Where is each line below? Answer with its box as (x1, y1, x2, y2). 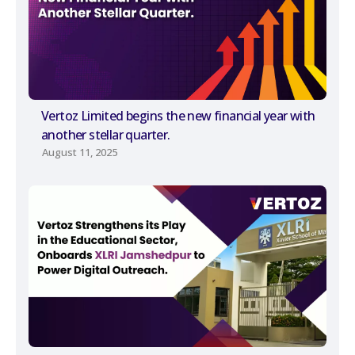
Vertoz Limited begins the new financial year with (41, 107, 315, 125)
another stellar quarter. (41, 126, 170, 144)
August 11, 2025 (42, 145, 117, 160)
